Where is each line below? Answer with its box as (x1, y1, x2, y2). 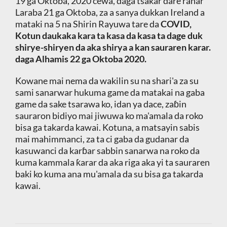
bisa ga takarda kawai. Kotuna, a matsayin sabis (15, 122, 200, 133)
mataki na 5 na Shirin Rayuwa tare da (15, 18, 161, 30)
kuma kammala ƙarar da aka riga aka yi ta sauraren (15, 157, 210, 168)
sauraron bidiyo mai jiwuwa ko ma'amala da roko (15, 110, 203, 122)
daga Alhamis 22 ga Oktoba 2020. (15, 53, 146, 65)
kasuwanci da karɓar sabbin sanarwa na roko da (15, 145, 200, 157)
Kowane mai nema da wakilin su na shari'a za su (15, 75, 199, 87)
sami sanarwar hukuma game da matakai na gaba (15, 87, 205, 98)
